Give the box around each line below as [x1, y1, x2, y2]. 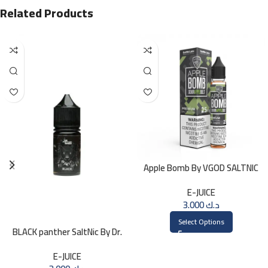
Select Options [178, 215, 224, 229]
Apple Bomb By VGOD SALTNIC [144, 159, 258, 177]
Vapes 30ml [44, 236, 90, 254]
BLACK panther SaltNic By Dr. [12, 223, 122, 241]
